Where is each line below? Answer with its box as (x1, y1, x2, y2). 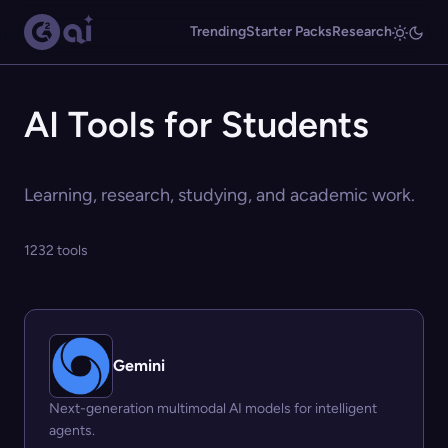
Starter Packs (246, 23, 332, 40)
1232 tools (24, 242, 88, 259)
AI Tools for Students (24, 103, 369, 146)
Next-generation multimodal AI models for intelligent (49, 400, 377, 417)
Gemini (113, 356, 165, 375)
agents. (49, 422, 95, 439)
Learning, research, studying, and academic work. (24, 184, 415, 206)
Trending (190, 23, 246, 40)
